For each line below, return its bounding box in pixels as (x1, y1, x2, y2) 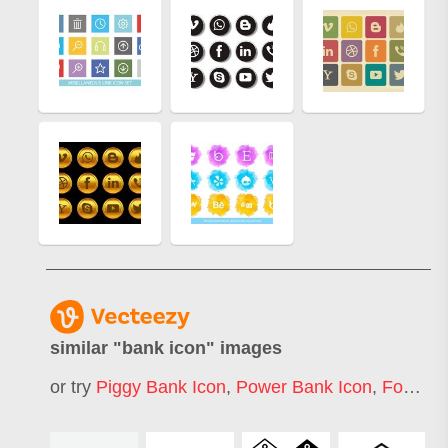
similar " (50, 338, 122, 359)
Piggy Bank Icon (96, 376, 226, 397)
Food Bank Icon (382, 376, 403, 397)
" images (206, 338, 282, 359)
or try (50, 376, 96, 397)
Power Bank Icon (236, 376, 372, 397)
